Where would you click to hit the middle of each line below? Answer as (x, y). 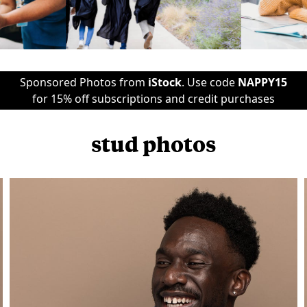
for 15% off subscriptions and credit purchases (153, 99)
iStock (165, 82)
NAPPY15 (262, 82)
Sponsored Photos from (84, 82)
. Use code (210, 82)
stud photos (153, 144)
